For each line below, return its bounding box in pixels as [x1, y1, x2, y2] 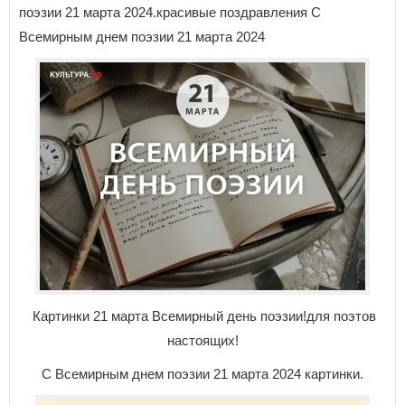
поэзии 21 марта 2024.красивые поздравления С [19, 5, 321, 20]
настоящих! [166, 333, 239, 348]
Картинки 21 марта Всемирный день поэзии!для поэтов [29, 308, 376, 324]
